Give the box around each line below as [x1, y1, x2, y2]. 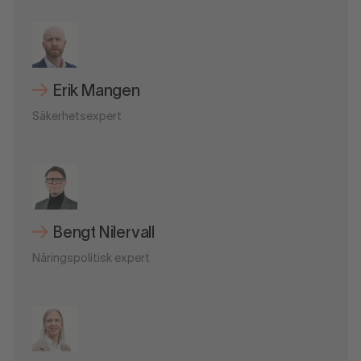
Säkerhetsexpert [32, 112, 122, 123]
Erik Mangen [53, 85, 140, 100]
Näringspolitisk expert [32, 254, 150, 265]
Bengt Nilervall [53, 226, 155, 242]
